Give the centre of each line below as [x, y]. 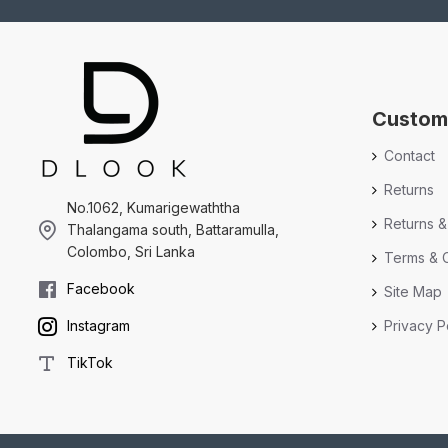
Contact [409, 155]
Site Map [413, 291]
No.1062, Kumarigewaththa [153, 207]
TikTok [90, 362]
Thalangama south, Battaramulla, [173, 229]
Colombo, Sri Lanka [131, 251]
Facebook [101, 288]
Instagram [98, 325]
